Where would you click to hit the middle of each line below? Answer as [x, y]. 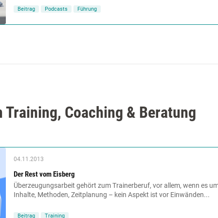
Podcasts [56, 9]
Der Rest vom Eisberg [44, 174]
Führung [87, 9]
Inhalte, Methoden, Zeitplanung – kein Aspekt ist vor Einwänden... [112, 194]
